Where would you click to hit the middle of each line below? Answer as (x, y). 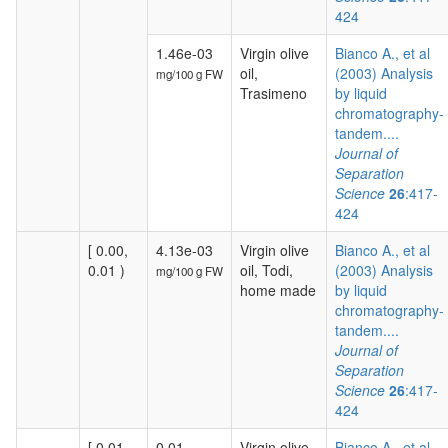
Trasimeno (273, 93)
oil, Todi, (266, 270)
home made (278, 290)
